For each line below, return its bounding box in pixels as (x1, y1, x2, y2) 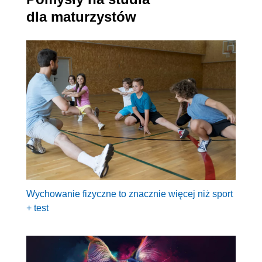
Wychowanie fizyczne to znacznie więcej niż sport (26, 188, 233, 199)
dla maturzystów (26, 9, 136, 25)
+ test (26, 202, 49, 213)
